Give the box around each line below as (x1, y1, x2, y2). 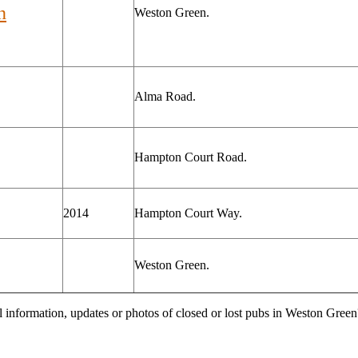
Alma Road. (134, 89, 196, 103)
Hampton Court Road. (134, 150, 247, 164)
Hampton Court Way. (134, 206, 242, 220)
